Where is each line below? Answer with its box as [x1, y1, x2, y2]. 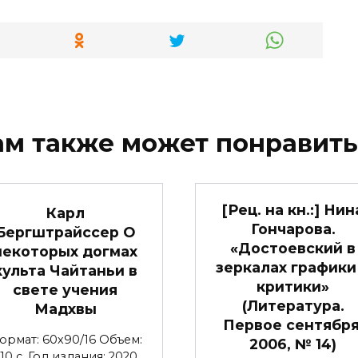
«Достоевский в [230, 239, 356, 257]
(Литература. [241, 296, 344, 314]
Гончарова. [250, 220, 336, 237]
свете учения [13, 280, 117, 298]
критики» [257, 277, 329, 295]
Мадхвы [34, 300, 97, 317]
